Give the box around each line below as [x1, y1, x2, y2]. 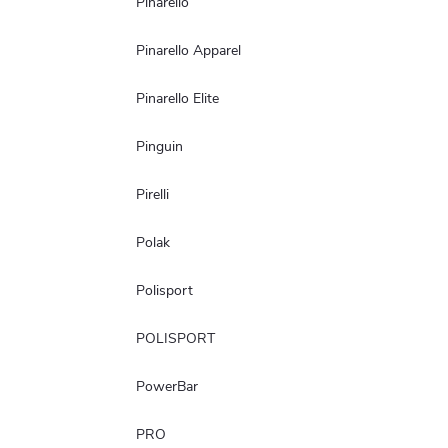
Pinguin [136, 136, 183, 156]
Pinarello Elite [136, 88, 219, 108]
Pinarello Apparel [136, 40, 241, 60]
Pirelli [136, 184, 169, 204]
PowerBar [136, 376, 198, 396]
